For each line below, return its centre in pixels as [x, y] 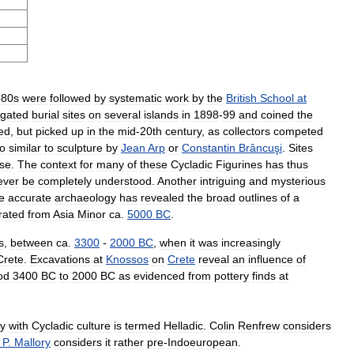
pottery [232, 275]
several [122, 114]
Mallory [32, 342]
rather [129, 342]
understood [123, 181]
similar [25, 147]
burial [45, 114]
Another [177, 181]
